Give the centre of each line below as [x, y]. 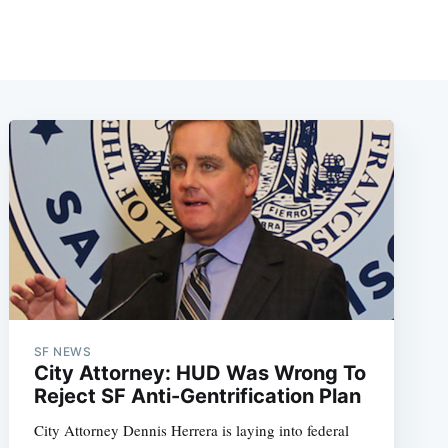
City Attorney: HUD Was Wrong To [199, 372]
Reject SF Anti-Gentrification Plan [197, 395]
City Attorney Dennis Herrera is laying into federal [191, 429]
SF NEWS [62, 351]
